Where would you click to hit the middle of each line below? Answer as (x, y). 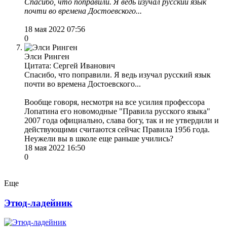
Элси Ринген (47, 56)
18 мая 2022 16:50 (55, 147)
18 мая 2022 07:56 (55, 29)
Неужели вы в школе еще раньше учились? (99, 138)
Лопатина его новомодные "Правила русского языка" (117, 111)
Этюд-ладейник (38, 203)
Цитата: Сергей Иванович (70, 65)
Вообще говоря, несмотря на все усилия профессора (115, 102)
